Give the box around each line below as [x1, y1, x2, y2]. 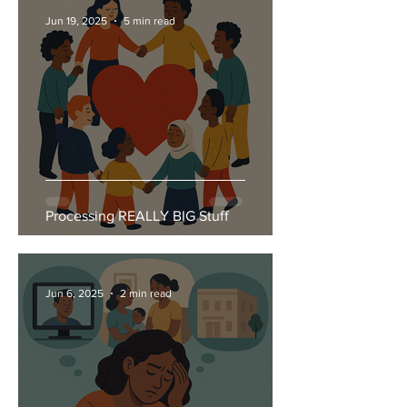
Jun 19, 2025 [45, 15, 107, 27]
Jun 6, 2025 [45, 287, 104, 300]
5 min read [124, 15, 175, 27]
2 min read [120, 287, 172, 300]
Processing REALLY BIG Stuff [45, 208, 229, 223]
